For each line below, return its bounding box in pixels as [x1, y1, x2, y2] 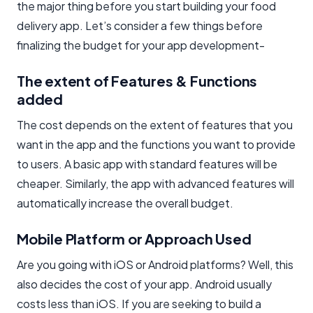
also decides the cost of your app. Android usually [17, 277, 272, 292]
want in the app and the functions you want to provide [17, 137, 296, 152]
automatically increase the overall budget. [17, 196, 233, 211]
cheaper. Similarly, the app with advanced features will [17, 176, 294, 191]
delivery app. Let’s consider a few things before [17, 18, 263, 34]
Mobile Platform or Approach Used [17, 230, 252, 248]
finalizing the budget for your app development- [17, 38, 265, 53]
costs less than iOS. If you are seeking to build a [17, 296, 261, 312]
